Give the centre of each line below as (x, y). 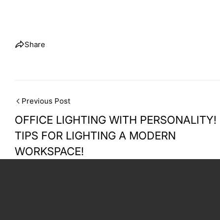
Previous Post (46, 101)
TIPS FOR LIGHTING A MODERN (95, 136)
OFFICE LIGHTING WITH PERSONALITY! (116, 120)
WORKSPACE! (49, 151)
